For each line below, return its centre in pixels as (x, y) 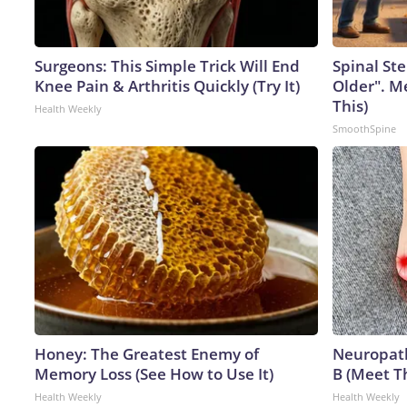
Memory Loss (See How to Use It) (154, 373)
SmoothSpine (364, 128)
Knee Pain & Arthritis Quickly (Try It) (167, 85)
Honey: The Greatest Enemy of (147, 353)
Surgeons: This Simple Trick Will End (167, 65)
